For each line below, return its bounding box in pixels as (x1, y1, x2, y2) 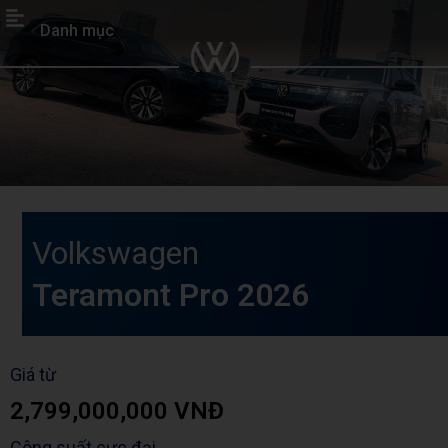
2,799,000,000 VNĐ (10, 397, 224, 426)
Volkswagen (32, 234, 200, 273)
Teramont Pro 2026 (32, 276, 310, 315)
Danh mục (40, 21, 114, 40)
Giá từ (10, 364, 56, 386)
